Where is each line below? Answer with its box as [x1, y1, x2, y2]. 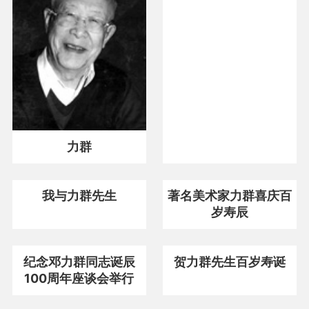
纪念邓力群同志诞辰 [23, 255, 135, 270]
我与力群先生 [41, 188, 117, 203]
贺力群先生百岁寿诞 [174, 255, 286, 270]
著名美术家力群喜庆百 [168, 188, 292, 203]
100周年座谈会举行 [24, 271, 134, 286]
